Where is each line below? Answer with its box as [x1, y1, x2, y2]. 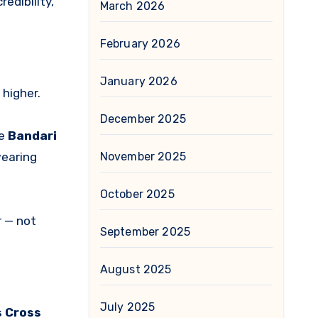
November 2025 [99, 150, 187, 163]
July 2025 [99, 300, 155, 314]
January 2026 [99, 75, 177, 88]
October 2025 [99, 187, 175, 201]
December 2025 [99, 112, 187, 126]
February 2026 [99, 37, 181, 50]
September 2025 [99, 225, 191, 238]
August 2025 [99, 263, 172, 276]
